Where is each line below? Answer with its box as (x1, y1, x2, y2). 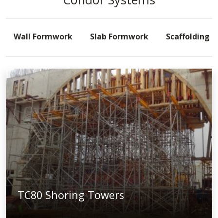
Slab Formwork (90, 31, 148, 42)
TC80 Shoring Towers (18, 187, 124, 202)
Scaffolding (166, 31, 210, 42)
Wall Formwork (14, 31, 73, 42)
